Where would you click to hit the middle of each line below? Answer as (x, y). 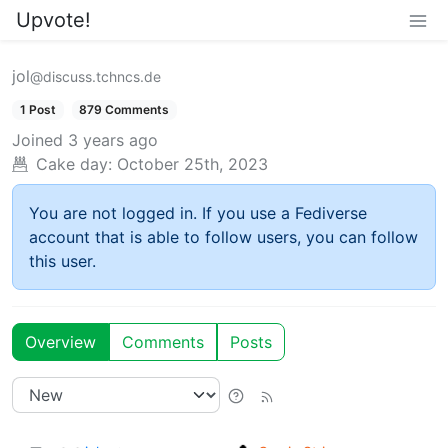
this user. (62, 261)
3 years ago (113, 140)
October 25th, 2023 (192, 164)
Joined (37, 140)
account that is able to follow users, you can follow (223, 237)
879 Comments (124, 109)
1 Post (37, 109)
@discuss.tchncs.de (95, 76)
